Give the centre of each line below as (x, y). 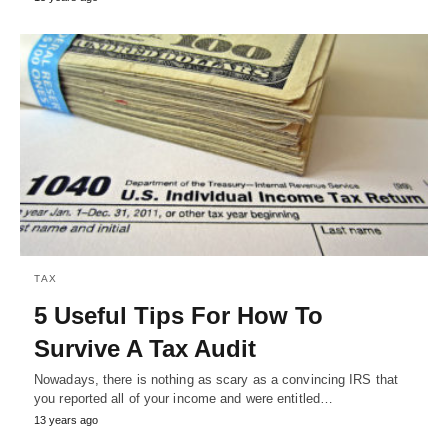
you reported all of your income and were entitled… (184, 399)
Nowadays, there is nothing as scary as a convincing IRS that (216, 380)
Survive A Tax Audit (145, 349)
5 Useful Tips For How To (178, 316)
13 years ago (66, 420)
